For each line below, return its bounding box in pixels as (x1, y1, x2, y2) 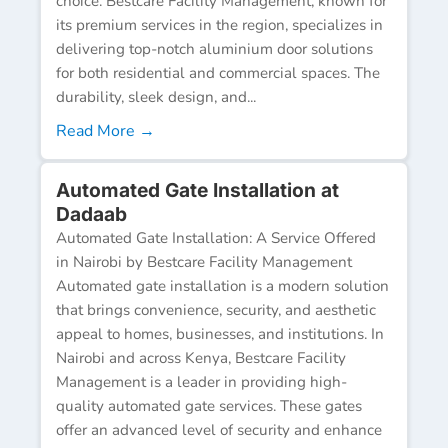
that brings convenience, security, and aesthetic (56, 299, 376, 320)
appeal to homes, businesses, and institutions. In (56, 323, 384, 344)
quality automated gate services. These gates (56, 395, 362, 416)
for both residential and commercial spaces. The (56, 62, 380, 83)
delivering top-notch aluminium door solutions (56, 38, 373, 59)
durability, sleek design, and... (56, 86, 256, 107)
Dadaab (56, 201, 127, 226)
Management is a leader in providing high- (56, 371, 347, 392)
